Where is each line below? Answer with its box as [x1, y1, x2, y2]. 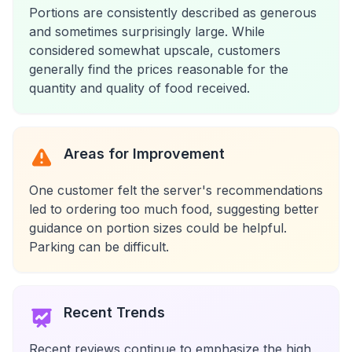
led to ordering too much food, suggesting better [29, 201, 319, 217]
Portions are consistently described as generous [29, 5, 317, 20]
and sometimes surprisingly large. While [29, 24, 265, 39]
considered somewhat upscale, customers [29, 42, 280, 58]
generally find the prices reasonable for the [29, 61, 288, 77]
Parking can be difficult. [29, 239, 169, 255]
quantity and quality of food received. [29, 80, 250, 96]
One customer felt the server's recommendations [29, 182, 323, 198]
